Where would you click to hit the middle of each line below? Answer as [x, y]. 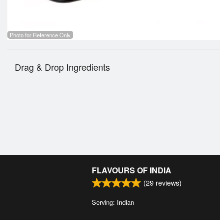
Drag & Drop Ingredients [62, 67]
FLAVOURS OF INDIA [132, 170]
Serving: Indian [113, 202]
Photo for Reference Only [40, 35]
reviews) [168, 182]
